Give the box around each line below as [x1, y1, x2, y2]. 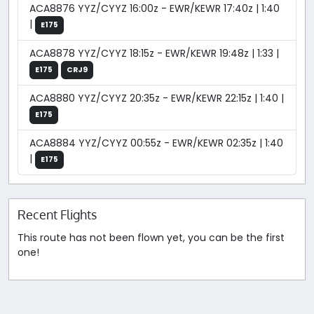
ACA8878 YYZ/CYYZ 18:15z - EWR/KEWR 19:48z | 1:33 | [29, 46, 279, 61]
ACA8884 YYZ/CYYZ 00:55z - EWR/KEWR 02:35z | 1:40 [29, 136, 283, 151]
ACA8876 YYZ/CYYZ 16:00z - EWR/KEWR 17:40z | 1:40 [29, 1, 280, 16]
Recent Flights [18, 207, 97, 223]
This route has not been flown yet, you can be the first [18, 230, 285, 245]
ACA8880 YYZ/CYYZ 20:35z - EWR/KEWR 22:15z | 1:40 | [29, 91, 284, 106]
